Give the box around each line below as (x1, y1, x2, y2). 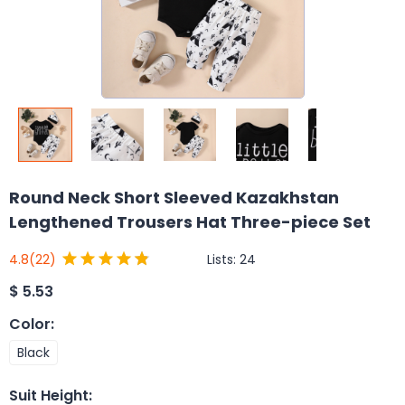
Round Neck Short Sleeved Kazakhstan (9, 186, 339, 209)
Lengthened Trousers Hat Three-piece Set (9, 211, 371, 233)
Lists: (207, 250, 240, 268)
